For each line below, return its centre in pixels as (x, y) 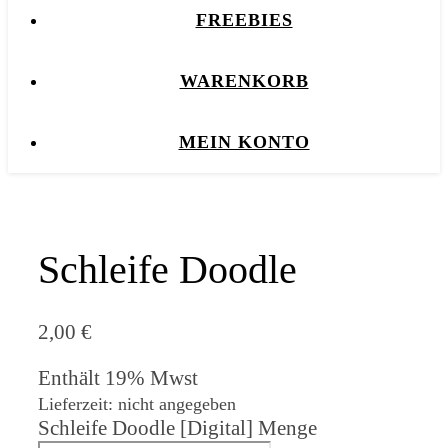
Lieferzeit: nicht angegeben (137, 403)
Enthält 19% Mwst (118, 377)
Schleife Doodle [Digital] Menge (177, 427)
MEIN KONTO (244, 142)
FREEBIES (244, 20)
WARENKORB (244, 81)
